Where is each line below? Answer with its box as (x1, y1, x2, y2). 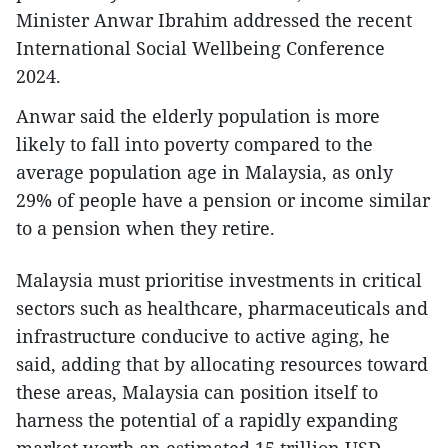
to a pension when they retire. (16, 215, 275, 240)
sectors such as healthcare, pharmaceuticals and (16, 295, 428, 320)
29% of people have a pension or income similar (16, 187, 430, 212)
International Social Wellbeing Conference (16, 35, 385, 60)
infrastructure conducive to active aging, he (16, 323, 390, 348)
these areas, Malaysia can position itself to (16, 379, 378, 404)
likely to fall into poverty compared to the (16, 131, 373, 156)
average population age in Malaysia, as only (16, 159, 393, 184)
